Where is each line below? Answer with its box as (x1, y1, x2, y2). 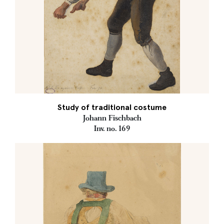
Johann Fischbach (82, 113, 141, 122)
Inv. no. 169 (93, 124, 130, 133)
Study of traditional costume (57, 102, 166, 112)
